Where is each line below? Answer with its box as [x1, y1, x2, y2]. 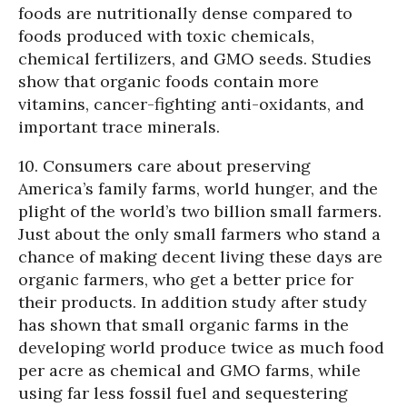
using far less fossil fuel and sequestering [18, 382, 348, 403]
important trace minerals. [18, 116, 220, 137]
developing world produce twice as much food [18, 337, 384, 358]
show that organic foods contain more [18, 71, 319, 92]
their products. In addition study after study [18, 292, 367, 313]
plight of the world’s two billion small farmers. [18, 201, 382, 222]
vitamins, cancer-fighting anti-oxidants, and [18, 94, 364, 114]
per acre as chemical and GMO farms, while [18, 360, 361, 381]
